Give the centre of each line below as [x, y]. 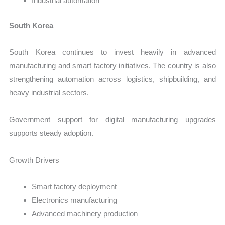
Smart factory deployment [74, 186]
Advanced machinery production [85, 213]
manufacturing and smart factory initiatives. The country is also [113, 66]
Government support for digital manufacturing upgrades [113, 120]
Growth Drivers [34, 160]
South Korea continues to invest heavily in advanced [113, 52]
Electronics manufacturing [75, 200]
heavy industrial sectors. [49, 93]
